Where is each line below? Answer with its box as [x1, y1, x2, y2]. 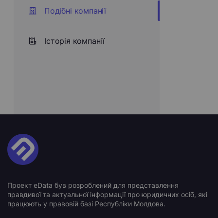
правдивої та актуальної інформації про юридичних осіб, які [7, 190, 207, 199]
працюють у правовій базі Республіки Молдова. [7, 200, 165, 208]
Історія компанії [44, 36, 105, 46]
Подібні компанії [44, 6, 106, 16]
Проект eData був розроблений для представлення [7, 181, 179, 189]
